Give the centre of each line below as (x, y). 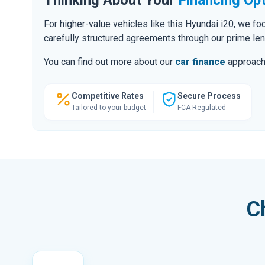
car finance (200, 62)
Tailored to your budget (109, 107)
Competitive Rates (108, 96)
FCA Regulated (202, 107)
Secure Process (209, 96)
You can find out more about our (109, 62)
